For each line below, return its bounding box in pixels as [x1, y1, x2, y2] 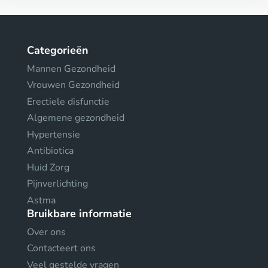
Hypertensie [27, 127, 80, 141]
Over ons [27, 225, 66, 239]
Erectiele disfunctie [27, 95, 109, 108]
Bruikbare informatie [27, 206, 132, 221]
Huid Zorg [27, 160, 69, 174]
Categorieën [27, 42, 89, 57]
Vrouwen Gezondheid [27, 78, 120, 92]
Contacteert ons [27, 242, 96, 255]
